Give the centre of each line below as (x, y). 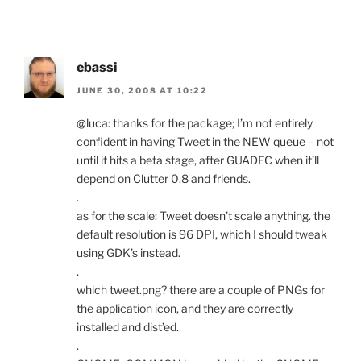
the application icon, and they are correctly (185, 308)
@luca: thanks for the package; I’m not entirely (195, 122)
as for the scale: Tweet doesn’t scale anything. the (203, 215)
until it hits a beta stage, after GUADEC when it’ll (198, 160)
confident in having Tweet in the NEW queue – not (205, 141)
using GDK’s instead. (129, 252)
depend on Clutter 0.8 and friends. (164, 178)
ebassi (97, 68)
